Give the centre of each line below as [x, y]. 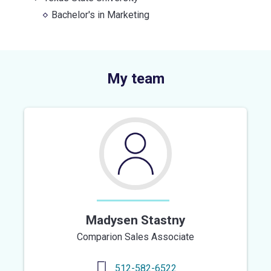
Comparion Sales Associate [135, 237]
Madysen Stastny [135, 220]
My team [135, 78]
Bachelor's [73, 15]
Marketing [129, 15]
